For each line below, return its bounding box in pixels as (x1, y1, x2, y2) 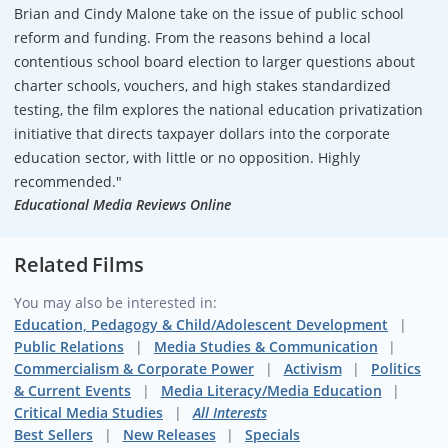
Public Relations (14, 337, 124, 357)
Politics (371, 359, 421, 379)
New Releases (122, 425, 216, 445)
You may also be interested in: (14, 293, 217, 313)
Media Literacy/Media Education (160, 381, 382, 401)
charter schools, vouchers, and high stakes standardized (14, 76, 391, 96)
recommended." (14, 172, 122, 192)
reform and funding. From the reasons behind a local (14, 28, 371, 48)
